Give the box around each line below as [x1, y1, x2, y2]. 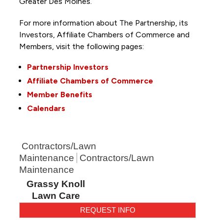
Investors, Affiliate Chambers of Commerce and [19, 29, 190, 39]
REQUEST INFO [80, 205, 136, 214]
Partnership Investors [27, 62, 109, 72]
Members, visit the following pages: [19, 41, 146, 51]
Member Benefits [27, 89, 92, 99]
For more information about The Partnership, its [19, 18, 188, 27]
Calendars [27, 103, 65, 113]
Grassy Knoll [27, 178, 85, 189]
